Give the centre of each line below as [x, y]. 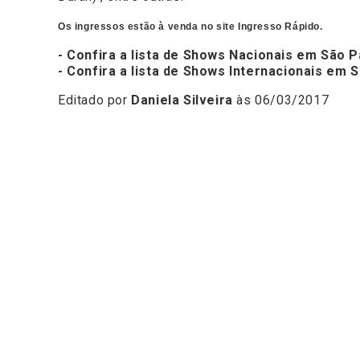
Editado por [95, 100]
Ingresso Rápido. [280, 27]
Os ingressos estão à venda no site [147, 27]
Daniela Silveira [182, 100]
